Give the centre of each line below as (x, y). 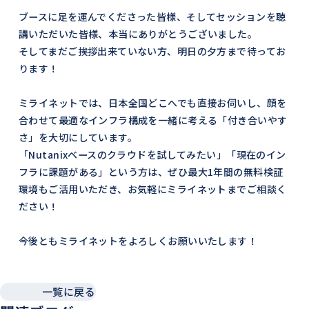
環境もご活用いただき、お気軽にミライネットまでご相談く (152, 189)
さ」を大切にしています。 (78, 137)
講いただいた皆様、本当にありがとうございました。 (138, 33)
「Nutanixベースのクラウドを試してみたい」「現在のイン (152, 154)
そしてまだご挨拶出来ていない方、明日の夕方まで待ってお (152, 51)
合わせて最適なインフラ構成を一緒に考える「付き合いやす (153, 120)
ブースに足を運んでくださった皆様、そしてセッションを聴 (152, 16)
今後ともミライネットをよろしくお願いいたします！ (138, 240)
